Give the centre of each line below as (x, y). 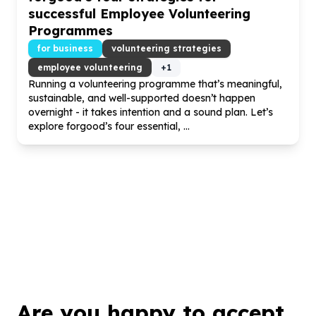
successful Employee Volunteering (139, 14)
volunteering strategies (166, 48)
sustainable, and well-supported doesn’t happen (142, 98)
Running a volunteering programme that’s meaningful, (155, 84)
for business (65, 48)
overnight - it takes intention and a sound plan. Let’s (151, 112)
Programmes (71, 31)
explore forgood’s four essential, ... (109, 126)
